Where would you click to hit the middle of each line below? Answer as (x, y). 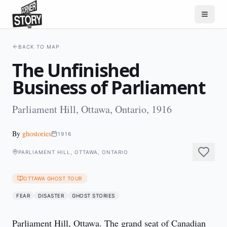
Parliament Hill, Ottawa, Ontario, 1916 (92, 109)
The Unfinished (76, 70)
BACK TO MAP (39, 47)
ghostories (37, 134)
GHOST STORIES (93, 196)
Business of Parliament (109, 87)
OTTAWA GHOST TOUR (53, 178)
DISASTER (51, 196)
